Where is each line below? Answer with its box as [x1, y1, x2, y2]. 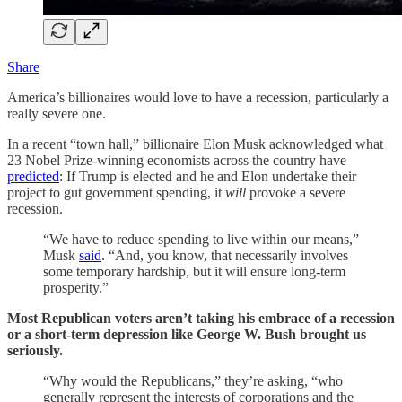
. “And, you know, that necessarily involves [101, 247, 348, 263]
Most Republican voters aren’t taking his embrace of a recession [7, 310, 395, 326]
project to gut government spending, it [7, 184, 225, 200]
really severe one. [7, 105, 106, 121]
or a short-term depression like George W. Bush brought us [7, 326, 366, 342]
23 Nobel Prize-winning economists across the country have [7, 152, 346, 168]
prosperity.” [43, 279, 109, 295]
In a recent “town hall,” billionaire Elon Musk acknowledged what [7, 135, 383, 152]
